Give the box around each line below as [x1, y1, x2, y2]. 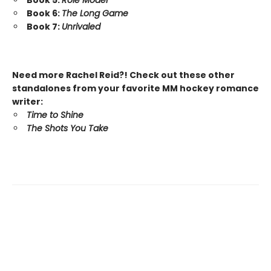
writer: [12, 96, 43, 108]
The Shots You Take [27, 122, 108, 135]
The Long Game [62, 7, 128, 20]
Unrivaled [62, 21, 100, 33]
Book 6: [27, 7, 62, 20]
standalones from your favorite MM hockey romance [12, 82, 259, 95]
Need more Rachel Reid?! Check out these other [12, 69, 235, 82]
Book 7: [27, 21, 62, 33]
